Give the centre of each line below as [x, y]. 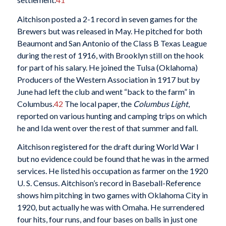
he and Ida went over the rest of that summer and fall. [107, 128]
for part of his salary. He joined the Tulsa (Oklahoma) [107, 67]
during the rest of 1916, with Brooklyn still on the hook [110, 55]
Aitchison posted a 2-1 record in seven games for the [107, 19]
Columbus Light [160, 103]
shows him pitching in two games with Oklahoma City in [112, 195]
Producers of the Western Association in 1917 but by [108, 79]
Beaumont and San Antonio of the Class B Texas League [112, 43]
